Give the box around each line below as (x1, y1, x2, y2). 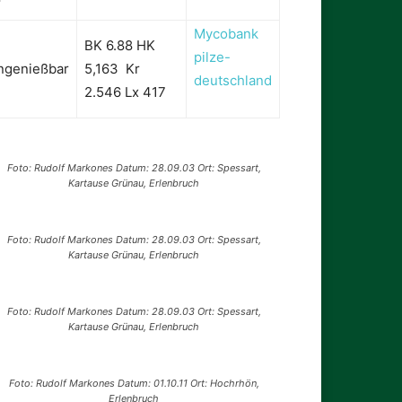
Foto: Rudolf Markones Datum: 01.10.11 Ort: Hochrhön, (8, 377, 259, 390)
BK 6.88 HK (84, 37, 155, 55)
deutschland (194, 72, 272, 90)
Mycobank (194, 25, 258, 43)
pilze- (194, 48, 231, 66)
